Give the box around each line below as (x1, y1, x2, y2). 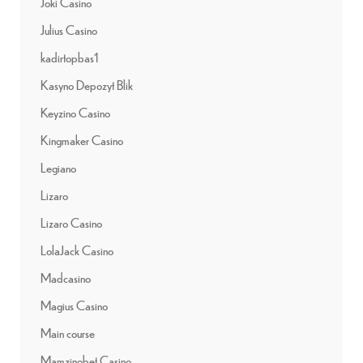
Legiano (41, 158, 76, 176)
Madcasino (41, 268, 91, 286)
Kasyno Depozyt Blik (41, 75, 133, 93)
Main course (41, 323, 95, 341)
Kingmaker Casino (41, 130, 123, 148)
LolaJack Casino (41, 241, 113, 258)
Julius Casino (41, 20, 97, 38)
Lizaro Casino (41, 213, 102, 231)
